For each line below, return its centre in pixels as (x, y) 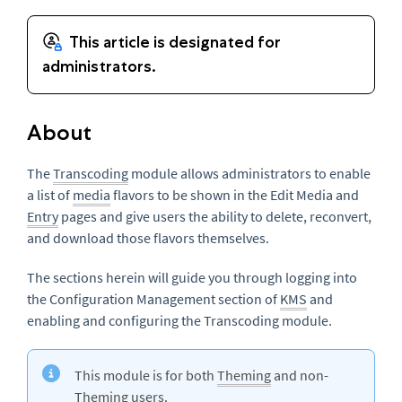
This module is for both (146, 375)
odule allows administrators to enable (257, 173)
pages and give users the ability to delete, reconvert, (215, 216)
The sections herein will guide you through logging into (192, 277)
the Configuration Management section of (153, 299)
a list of (50, 195)
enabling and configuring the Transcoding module (178, 320)
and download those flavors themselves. (152, 238)
